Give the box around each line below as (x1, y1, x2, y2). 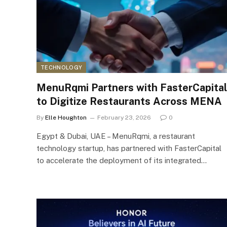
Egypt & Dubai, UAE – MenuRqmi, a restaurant (36, 131, 195, 140)
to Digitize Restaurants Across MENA (36, 95, 222, 107)
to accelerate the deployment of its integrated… (36, 156, 207, 165)
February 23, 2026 (97, 113, 151, 121)
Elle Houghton (45, 113, 87, 121)
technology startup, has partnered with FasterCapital (36, 143, 221, 153)
